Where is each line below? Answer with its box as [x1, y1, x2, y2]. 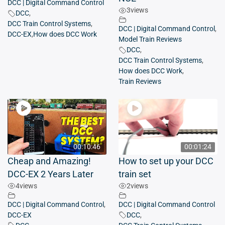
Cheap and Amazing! [8, 156, 91, 166]
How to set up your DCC [119, 156, 213, 166]
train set [119, 169, 151, 179]
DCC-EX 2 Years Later [8, 169, 93, 179]
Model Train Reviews [119, 35, 182, 44]
